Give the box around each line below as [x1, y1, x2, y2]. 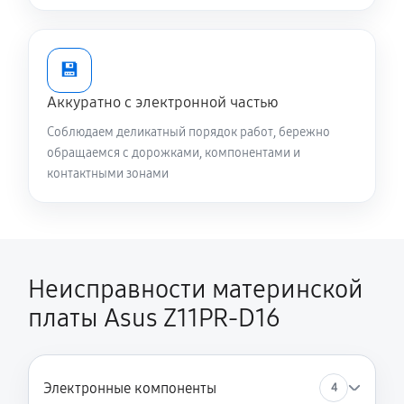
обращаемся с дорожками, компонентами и [47, 145, 300, 161]
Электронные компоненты [43, 379, 216, 397]
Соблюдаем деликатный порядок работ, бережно [47, 124, 330, 140]
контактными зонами [47, 166, 169, 181]
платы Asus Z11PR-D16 [28, 303, 280, 334]
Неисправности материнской [28, 274, 363, 305]
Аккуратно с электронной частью [47, 93, 279, 112]
